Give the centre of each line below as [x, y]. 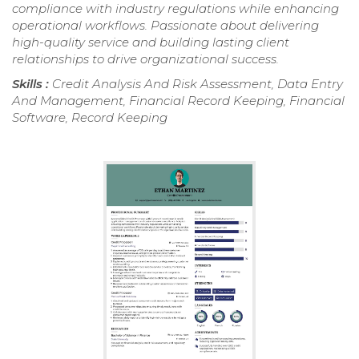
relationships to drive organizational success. [145, 58]
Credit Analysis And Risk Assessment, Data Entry [198, 83]
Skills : [32, 83]
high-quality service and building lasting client [151, 42]
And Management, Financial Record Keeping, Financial [178, 100]
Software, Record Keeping [90, 117]
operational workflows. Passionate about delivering [165, 25]
